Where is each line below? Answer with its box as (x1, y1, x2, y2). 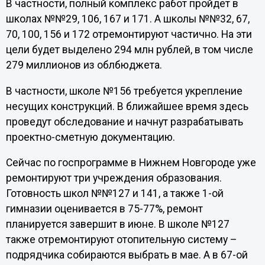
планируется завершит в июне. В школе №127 (5, 218, 230, 231)
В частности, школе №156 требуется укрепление (5, 85, 243, 97)
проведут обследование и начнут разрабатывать (5, 115, 243, 128)
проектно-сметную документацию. (5, 131, 177, 143)
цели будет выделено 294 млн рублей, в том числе (5, 44, 253, 56)
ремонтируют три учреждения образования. (5, 172, 222, 185)
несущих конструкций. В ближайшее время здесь (5, 100, 248, 112)
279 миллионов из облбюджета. (5, 59, 164, 72)
